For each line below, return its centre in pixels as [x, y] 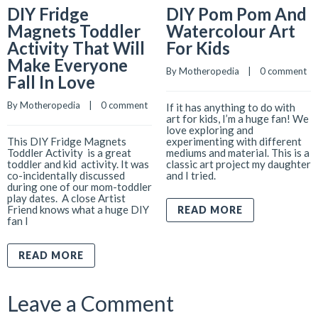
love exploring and [210, 130]
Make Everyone [67, 65]
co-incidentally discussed [66, 176]
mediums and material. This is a [238, 153]
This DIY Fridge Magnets [67, 142]
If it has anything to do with [231, 108]
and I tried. [192, 176]
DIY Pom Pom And [236, 14]
